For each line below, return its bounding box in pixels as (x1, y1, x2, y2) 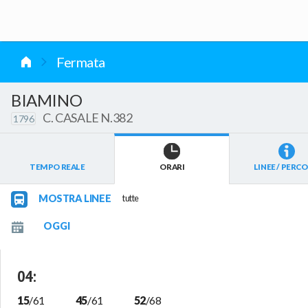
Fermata (56, 54, 105, 70)
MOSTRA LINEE (38, 192, 111, 205)
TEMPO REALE (29, 162, 85, 172)
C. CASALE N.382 (43, 109, 133, 125)
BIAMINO (11, 90, 82, 110)
